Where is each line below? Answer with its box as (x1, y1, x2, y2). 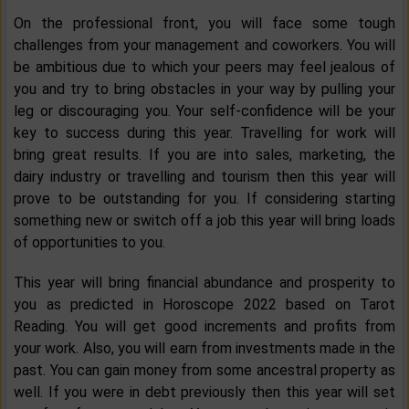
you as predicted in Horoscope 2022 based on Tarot (14, 296, 395, 314)
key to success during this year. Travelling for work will (14, 124, 395, 142)
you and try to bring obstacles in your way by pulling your (14, 80, 395, 99)
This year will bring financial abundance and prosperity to (14, 274, 395, 292)
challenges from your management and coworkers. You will (14, 37, 395, 55)
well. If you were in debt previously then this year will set (14, 383, 395, 402)
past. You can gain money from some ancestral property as (14, 362, 395, 380)
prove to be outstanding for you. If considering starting (14, 190, 395, 208)
